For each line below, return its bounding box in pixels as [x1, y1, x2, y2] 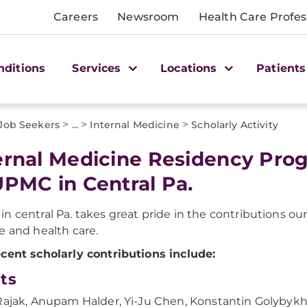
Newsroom [117, 10, 180, 23]
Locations [160, 61, 221, 75]
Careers [53, 10, 99, 23]
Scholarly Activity [191, 119, 278, 131]
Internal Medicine [90, 119, 180, 131]
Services [72, 61, 125, 75]
